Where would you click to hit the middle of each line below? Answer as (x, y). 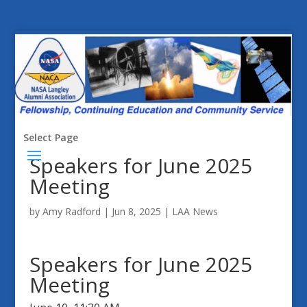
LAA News (195, 211)
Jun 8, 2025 (136, 211)
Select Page (50, 137)
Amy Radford (71, 211)
